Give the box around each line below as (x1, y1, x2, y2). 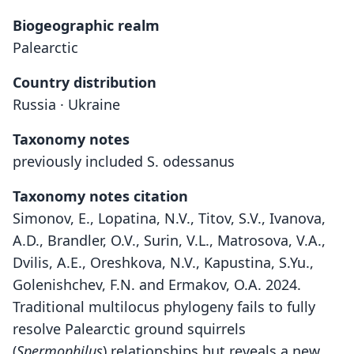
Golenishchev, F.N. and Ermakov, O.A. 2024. (13, 275, 301, 294)
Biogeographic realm (13, 16, 160, 35)
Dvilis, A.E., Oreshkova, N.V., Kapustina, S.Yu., (13, 253, 314, 272)
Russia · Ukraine (13, 95, 120, 114)
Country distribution (13, 73, 156, 92)
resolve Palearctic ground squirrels (13, 319, 246, 338)
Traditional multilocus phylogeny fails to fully (13, 297, 315, 316)
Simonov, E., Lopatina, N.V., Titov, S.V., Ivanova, (13, 209, 326, 228)
